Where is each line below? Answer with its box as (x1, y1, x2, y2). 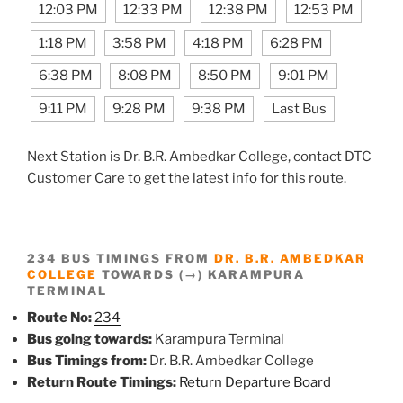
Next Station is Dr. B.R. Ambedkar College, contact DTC (27, 148, 372, 166)
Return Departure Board (179, 374, 331, 391)
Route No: (27, 309, 92, 327)
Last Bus (271, 101, 327, 118)
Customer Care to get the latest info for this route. (27, 170, 346, 187)
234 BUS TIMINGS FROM (27, 250, 214, 265)
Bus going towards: (27, 331, 152, 348)
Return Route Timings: (27, 374, 176, 391)
